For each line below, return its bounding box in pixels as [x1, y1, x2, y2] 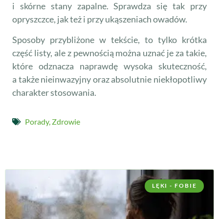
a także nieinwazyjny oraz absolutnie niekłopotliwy [12, 73, 207, 85]
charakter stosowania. [12, 87, 96, 98]
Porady [25, 117, 49, 127]
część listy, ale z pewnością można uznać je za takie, [12, 47, 207, 58]
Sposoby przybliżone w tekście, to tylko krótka [12, 34, 207, 45]
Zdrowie [52, 117, 80, 127]
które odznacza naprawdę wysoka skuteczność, [12, 60, 207, 71]
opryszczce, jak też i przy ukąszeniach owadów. [12, 14, 187, 25]
